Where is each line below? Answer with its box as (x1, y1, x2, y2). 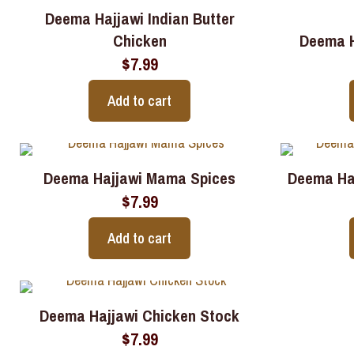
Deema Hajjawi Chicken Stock (40, 304, 240, 327)
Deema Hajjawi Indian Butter (44, 7, 235, 30)
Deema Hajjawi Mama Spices (43, 167, 236, 190)
